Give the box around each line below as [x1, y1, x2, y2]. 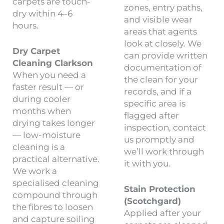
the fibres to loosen [12, 202, 93, 212]
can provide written [123, 50, 207, 61]
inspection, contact [123, 122, 206, 133]
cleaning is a [12, 142, 65, 152]
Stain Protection [123, 184, 195, 194]
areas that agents [123, 26, 197, 37]
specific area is [123, 98, 185, 109]
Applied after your [123, 208, 201, 218]
